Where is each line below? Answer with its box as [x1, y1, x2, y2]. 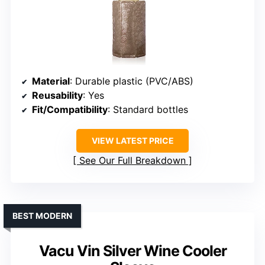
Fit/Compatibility [32, 104, 108, 116]
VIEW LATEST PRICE [91, 135, 174, 146]
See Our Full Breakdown [79, 154, 186, 167]
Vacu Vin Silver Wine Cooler [38, 242, 227, 260]
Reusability [32, 89, 83, 102]
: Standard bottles [108, 104, 188, 116]
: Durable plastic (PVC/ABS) [70, 75, 193, 88]
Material [32, 75, 70, 88]
